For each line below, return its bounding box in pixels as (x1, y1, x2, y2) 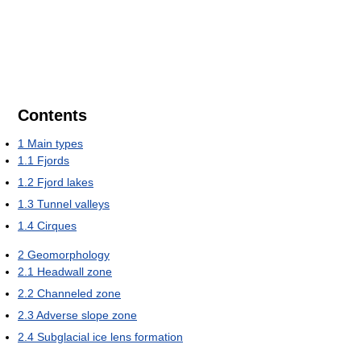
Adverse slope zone (36, 308, 137, 322)
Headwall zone (37, 264, 112, 278)
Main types (27, 136, 83, 150)
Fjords (37, 153, 69, 167)
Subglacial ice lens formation (37, 330, 183, 343)
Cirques (37, 218, 77, 232)
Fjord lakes (37, 175, 93, 189)
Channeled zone (37, 286, 121, 300)
